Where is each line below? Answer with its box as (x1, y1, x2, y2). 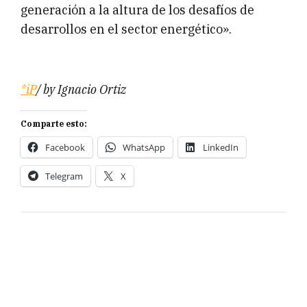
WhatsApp (123, 141, 165, 154)
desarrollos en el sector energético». (21, 21, 232, 38)
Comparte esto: (21, 119, 87, 130)
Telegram (45, 170, 83, 183)
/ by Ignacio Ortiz (36, 82, 126, 98)
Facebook (45, 141, 85, 154)
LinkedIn (203, 141, 238, 154)
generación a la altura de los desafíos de (21, 2, 254, 19)
